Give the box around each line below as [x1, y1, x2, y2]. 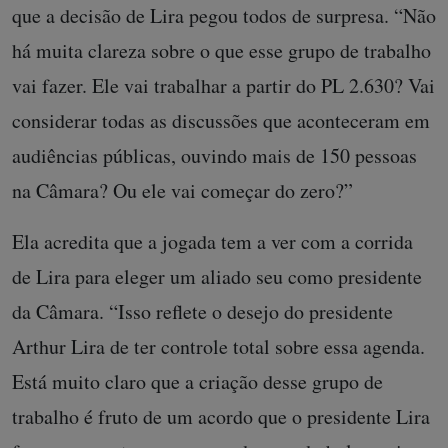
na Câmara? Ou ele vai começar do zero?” [12, 176, 353, 204]
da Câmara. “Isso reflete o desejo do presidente [12, 297, 393, 325]
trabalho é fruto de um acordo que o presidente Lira [12, 402, 430, 430]
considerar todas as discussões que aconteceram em [12, 106, 430, 134]
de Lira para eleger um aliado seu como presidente [12, 262, 422, 290]
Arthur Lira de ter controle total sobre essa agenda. [12, 332, 425, 360]
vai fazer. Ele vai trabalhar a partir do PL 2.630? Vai [12, 71, 435, 99]
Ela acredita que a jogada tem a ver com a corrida [12, 227, 413, 255]
